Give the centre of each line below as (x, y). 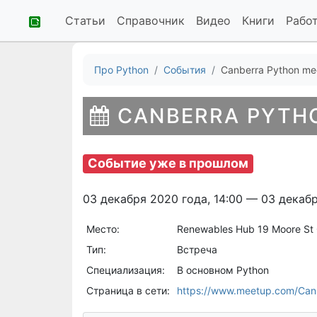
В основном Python (223, 270)
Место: (103, 229)
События (185, 70)
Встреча (197, 249)
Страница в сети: (128, 290)
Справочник (151, 21)
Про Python (121, 70)
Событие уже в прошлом (168, 163)
